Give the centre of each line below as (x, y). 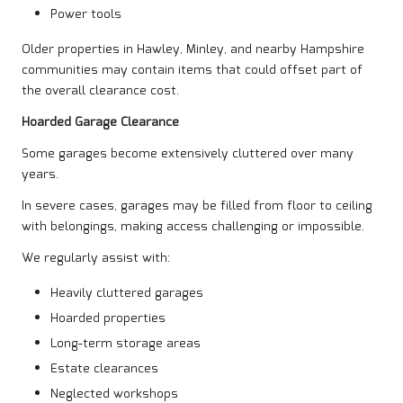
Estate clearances (104, 369)
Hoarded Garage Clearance (100, 123)
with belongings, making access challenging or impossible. (193, 227)
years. (40, 175)
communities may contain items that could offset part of (192, 71)
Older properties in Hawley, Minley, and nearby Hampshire (193, 50)
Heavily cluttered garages (127, 294)
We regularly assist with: (96, 259)
